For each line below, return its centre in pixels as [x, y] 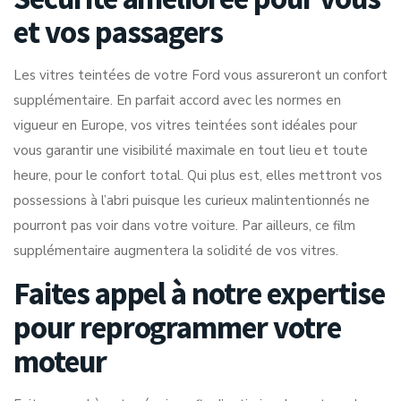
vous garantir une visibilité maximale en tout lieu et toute [191, 150]
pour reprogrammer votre [177, 328]
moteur [60, 362]
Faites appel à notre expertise [199, 294]
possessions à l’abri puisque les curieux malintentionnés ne [192, 200]
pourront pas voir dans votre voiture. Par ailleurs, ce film [184, 226]
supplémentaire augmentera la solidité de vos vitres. [176, 251]
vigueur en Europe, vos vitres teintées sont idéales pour [185, 125]
